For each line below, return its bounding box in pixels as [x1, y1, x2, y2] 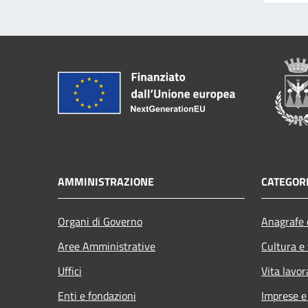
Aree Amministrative [58, 237, 155, 254]
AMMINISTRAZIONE [58, 173, 154, 190]
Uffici [58, 262, 82, 279]
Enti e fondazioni [58, 287, 136, 304]
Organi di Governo [58, 212, 142, 230]
